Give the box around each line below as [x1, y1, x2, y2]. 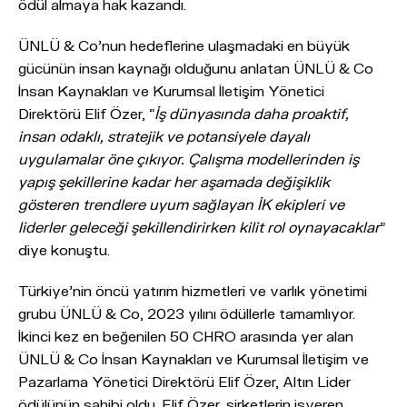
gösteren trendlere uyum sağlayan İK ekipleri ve [18, 195, 344, 213]
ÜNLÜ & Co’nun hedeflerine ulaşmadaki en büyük [18, 36, 350, 54]
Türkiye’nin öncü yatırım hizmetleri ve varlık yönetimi [18, 282, 367, 299]
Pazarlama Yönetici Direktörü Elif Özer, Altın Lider [18, 372, 351, 390]
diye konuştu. [18, 241, 110, 258]
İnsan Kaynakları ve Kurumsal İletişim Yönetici [18, 82, 324, 99]
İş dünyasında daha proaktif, [154, 104, 349, 122]
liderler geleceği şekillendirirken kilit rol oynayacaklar [18, 218, 380, 235]
